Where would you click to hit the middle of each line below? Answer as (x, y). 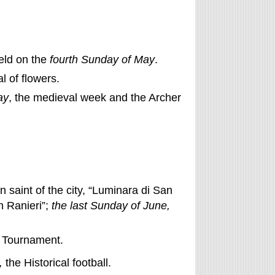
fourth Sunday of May (102, 59)
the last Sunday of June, (110, 206)
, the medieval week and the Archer (95, 98)
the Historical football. (56, 263)
